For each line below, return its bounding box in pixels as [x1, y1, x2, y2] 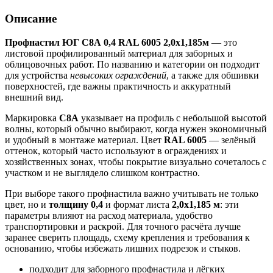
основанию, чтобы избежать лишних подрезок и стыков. [5, 243, 241, 253]
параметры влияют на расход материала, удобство [5, 210, 213, 221]
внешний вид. [5, 91, 63, 102]
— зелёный [207, 134, 256, 145]
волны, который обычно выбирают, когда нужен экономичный [5, 123, 267, 134]
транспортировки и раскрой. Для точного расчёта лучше [5, 221, 241, 232]
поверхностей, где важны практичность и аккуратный [5, 80, 231, 91]
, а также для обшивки [166, 69, 259, 80]
